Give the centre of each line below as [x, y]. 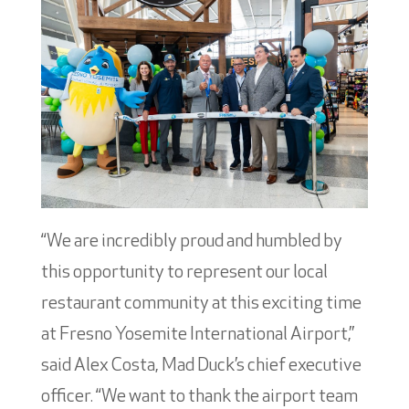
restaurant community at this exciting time [201, 304]
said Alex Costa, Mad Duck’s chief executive [201, 366]
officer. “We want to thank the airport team [199, 397]
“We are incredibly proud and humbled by [191, 241]
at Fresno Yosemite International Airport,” [197, 335]
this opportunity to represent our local [184, 273]
